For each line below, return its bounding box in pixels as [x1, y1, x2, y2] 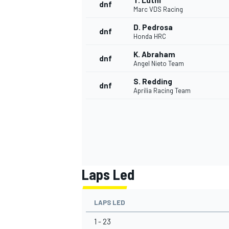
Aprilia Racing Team [133, 86, 191, 95]
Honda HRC [133, 32, 166, 41]
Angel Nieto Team [133, 59, 184, 68]
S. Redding [133, 77, 172, 86]
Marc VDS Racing [133, 5, 183, 14]
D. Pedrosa [133, 22, 173, 32]
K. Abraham [133, 50, 175, 59]
